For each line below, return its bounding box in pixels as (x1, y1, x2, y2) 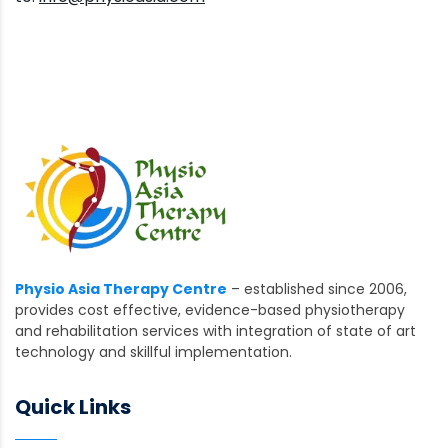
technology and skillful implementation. (15, 341, 292, 362)
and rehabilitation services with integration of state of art (15, 320, 416, 341)
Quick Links (15, 392, 131, 421)
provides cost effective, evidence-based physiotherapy (15, 299, 405, 320)
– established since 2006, (227, 278, 407, 299)
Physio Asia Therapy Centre (15, 278, 227, 299)
